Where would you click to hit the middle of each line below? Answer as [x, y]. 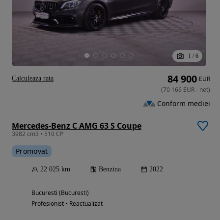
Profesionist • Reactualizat [67, 203]
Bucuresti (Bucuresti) [60, 192]
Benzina [110, 169]
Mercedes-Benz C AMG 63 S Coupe [77, 125]
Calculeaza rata [33, 78]
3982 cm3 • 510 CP [38, 134]
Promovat [32, 151]
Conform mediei [184, 104]
